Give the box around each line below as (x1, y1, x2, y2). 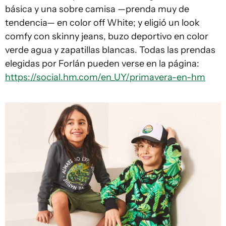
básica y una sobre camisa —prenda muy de (5, 4, 189, 15)
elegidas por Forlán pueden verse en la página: (5, 58, 199, 70)
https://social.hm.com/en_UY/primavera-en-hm (5, 72, 205, 83)
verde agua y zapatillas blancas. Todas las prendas (5, 44, 215, 56)
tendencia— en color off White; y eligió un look (5, 17, 200, 29)
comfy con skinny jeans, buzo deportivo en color (5, 31, 208, 42)
